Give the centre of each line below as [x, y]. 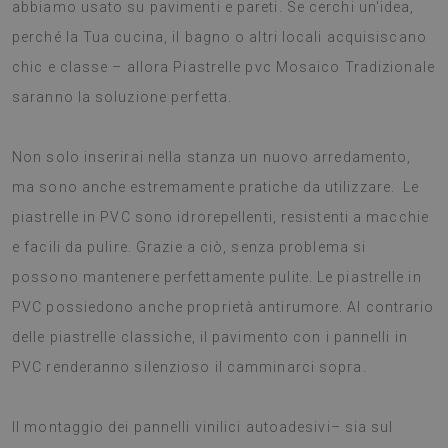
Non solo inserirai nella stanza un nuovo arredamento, [212, 157]
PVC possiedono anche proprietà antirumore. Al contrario [223, 307]
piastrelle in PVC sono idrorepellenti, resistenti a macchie [220, 217]
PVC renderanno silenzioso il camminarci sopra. [189, 367]
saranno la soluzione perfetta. [122, 97]
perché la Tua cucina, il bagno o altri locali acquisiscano [219, 37]
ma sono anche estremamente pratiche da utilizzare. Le [216, 187]
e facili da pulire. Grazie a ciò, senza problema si [189, 247]
